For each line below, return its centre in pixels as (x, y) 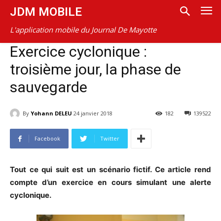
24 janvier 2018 (93, 113)
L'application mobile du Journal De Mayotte (83, 30)
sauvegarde (49, 87)
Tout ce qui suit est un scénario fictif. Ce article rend (110, 170)
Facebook (47, 139)
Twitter (110, 139)
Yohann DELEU (51, 113)
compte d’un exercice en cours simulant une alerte (110, 183)
